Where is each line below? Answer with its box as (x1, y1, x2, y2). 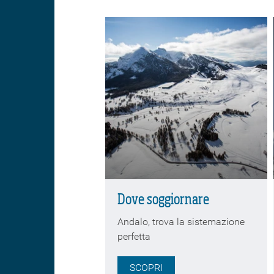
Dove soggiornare (117, 192, 209, 207)
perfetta (117, 230, 155, 242)
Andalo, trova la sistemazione (117, 215, 245, 228)
